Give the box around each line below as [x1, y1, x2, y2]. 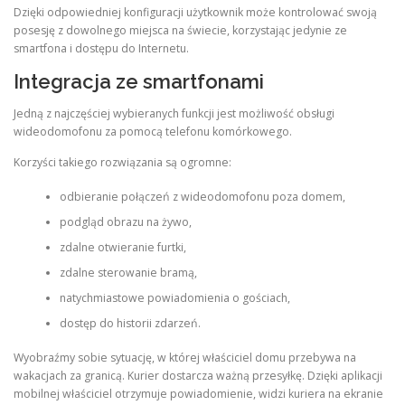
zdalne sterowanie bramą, [59, 264, 197, 280]
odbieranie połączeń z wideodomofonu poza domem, [59, 188, 345, 204]
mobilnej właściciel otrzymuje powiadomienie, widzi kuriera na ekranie [14, 386, 383, 402]
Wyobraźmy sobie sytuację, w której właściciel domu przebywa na [14, 350, 356, 366]
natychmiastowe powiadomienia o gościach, [59, 289, 290, 306]
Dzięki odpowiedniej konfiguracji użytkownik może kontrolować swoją [14, 5, 377, 21]
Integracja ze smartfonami [14, 70, 264, 94]
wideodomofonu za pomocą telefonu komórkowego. [14, 124, 292, 140]
